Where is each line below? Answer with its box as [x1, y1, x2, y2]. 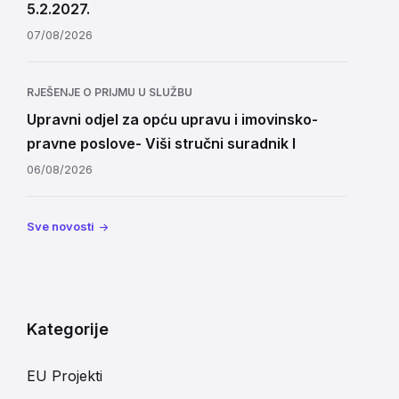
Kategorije [27, 320, 109, 338]
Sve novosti [27, 219, 94, 233]
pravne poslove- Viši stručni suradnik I [27, 134, 296, 152]
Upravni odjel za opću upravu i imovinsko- [27, 110, 318, 128]
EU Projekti [27, 367, 102, 385]
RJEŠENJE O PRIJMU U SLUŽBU [27, 85, 192, 99]
